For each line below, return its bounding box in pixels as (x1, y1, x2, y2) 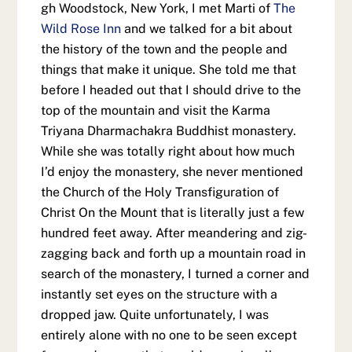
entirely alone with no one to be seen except (41, 328, 298, 343)
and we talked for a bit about (121, 21, 293, 37)
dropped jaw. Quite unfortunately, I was (41, 307, 269, 323)
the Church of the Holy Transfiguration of (41, 185, 280, 200)
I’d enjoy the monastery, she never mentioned (41, 164, 304, 180)
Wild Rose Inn (41, 21, 122, 37)
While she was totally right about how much (41, 144, 295, 159)
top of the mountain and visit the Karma (41, 103, 271, 119)
